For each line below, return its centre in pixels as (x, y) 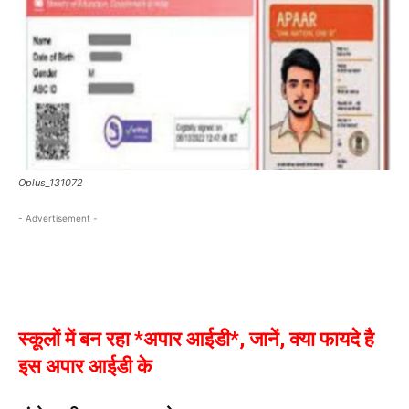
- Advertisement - (58, 218)
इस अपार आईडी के (85, 366)
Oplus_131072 (51, 182)
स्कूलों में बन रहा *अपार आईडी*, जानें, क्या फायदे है (196, 339)
